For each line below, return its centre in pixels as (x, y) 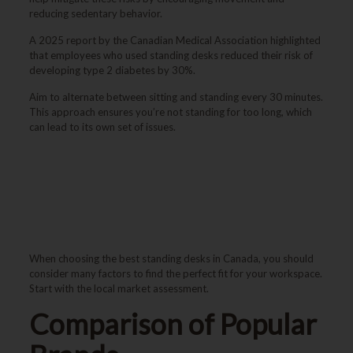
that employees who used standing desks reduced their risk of (171, 55)
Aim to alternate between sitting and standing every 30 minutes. (176, 97)
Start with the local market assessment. (119, 288)
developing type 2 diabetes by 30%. (112, 70)
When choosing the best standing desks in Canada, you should (171, 258)
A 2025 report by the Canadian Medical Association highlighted (175, 40)
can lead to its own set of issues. (102, 127)
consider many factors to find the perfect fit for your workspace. (175, 273)
